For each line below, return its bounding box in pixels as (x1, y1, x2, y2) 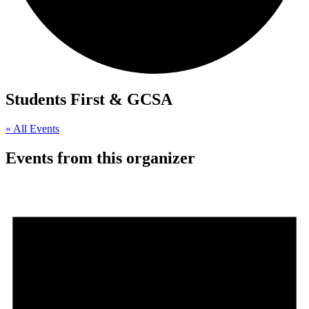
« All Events (6, 123, 59, 134)
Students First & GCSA (6, 90, 172, 109)
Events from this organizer (6, 148, 195, 167)
